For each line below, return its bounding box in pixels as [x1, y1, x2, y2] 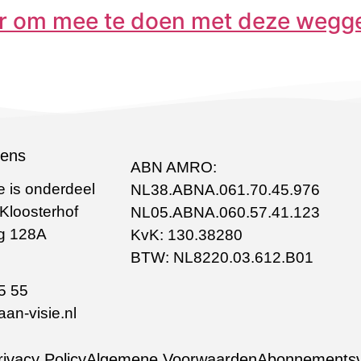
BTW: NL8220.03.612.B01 [130, 248, 313, 266]
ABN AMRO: [130, 158, 217, 176]
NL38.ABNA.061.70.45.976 [130, 180, 320, 198]
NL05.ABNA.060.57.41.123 [130, 203, 320, 221]
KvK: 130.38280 [130, 226, 243, 243]
